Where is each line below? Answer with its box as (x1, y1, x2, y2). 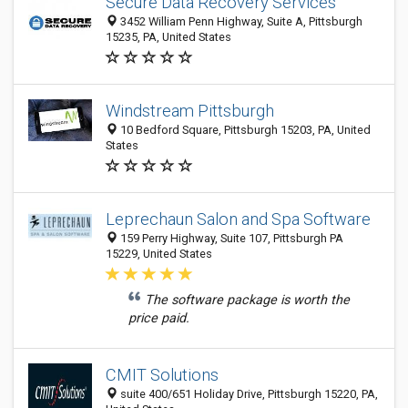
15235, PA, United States (106, 30, 231, 44)
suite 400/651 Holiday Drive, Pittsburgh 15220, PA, (117, 387, 378, 401)
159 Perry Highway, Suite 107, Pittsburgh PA (117, 231, 343, 245)
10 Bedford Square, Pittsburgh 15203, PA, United (117, 123, 371, 137)
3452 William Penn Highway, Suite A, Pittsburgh (117, 15, 362, 28)
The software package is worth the (145, 292, 350, 308)
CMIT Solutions (106, 365, 219, 384)
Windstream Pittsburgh (106, 101, 274, 120)
